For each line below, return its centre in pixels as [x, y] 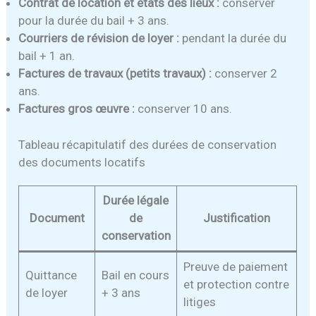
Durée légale [136, 200]
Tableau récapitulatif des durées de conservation [148, 144]
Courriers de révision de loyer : [99, 38]
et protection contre [236, 284]
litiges [199, 302]
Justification [237, 218]
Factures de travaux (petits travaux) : [115, 74]
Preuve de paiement [235, 266]
